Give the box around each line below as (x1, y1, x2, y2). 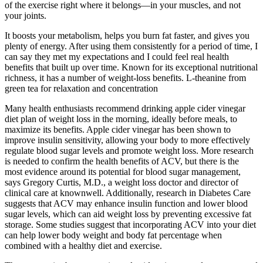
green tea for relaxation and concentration (5, 83, 158, 94)
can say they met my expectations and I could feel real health (5, 52, 229, 62)
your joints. (5, 11, 46, 21)
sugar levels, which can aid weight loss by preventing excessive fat (5, 209, 251, 220)
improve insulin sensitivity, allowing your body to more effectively (5, 135, 250, 146)
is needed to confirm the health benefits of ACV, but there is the (5, 156, 239, 167)
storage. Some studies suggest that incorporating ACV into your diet (5, 220, 256, 230)
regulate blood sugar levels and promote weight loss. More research (5, 146, 254, 156)
